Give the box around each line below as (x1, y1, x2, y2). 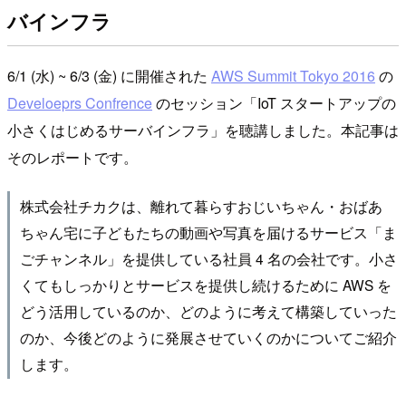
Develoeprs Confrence (7, 92, 152, 113)
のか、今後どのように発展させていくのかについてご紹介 (19, 327, 397, 348)
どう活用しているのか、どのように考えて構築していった (19, 301, 397, 322)
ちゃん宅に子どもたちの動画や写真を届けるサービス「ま (19, 222, 397, 243)
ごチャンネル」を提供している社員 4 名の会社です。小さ (19, 248, 398, 269)
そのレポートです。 (7, 146, 138, 168)
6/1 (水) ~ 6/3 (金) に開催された (7, 64, 211, 86)
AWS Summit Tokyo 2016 (211, 64, 375, 86)
